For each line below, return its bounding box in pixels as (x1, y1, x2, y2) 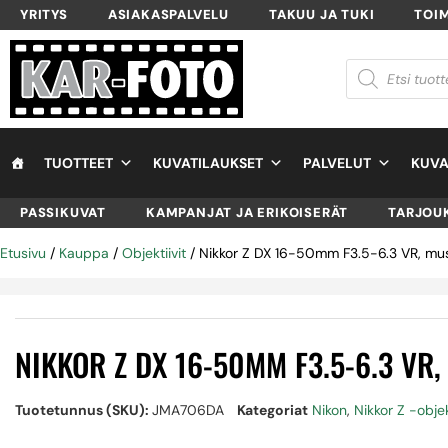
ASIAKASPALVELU (107, 6, 230, 23)
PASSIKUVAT (20, 203, 106, 221)
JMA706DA (152, 400, 224, 419)
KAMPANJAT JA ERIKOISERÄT (146, 203, 349, 221)
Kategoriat (237, 400, 308, 419)
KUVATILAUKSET (153, 153, 263, 172)
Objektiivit (122, 243, 186, 262)
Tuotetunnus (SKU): (15, 400, 152, 419)
